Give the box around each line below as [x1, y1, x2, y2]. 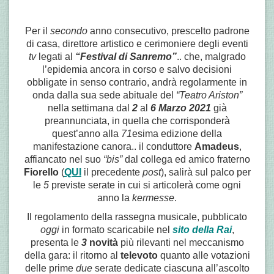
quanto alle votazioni [157, 250, 250, 261]
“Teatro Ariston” [173, 90, 242, 100]
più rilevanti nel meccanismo [117, 237, 244, 248]
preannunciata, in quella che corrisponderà [44, 116, 230, 126]
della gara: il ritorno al [24, 250, 120, 261]
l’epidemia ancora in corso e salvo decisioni [42, 64, 232, 75]
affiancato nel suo [24, 154, 103, 165]
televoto [120, 250, 158, 261]
